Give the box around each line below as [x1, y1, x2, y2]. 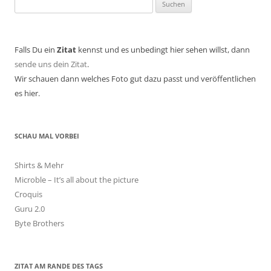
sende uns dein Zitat [15, 58, 87, 70]
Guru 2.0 [15, 203, 45, 214]
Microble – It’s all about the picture [15, 174, 139, 185]
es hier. [15, 87, 40, 99]
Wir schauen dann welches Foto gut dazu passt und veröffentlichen [15, 73, 256, 84]
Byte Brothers [15, 217, 64, 229]
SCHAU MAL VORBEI [15, 131, 79, 140]
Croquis [15, 188, 42, 200]
